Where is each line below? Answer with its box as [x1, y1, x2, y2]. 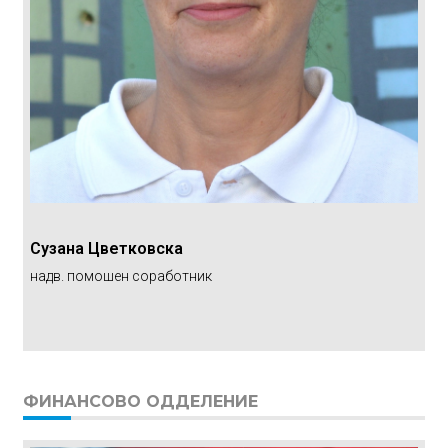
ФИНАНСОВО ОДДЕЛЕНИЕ [22, 391, 258, 411]
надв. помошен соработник [29, 267, 212, 284]
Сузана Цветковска [29, 238, 183, 258]
